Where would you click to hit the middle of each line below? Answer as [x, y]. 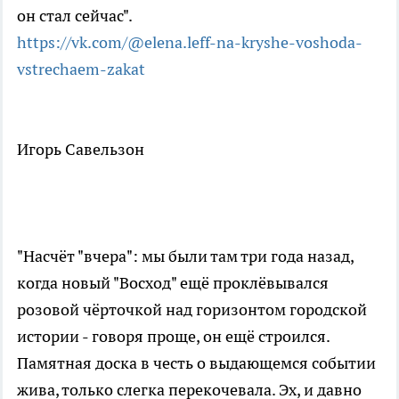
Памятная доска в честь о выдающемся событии [196, 362]
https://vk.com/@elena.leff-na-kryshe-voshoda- [190, 42]
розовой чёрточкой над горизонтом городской [192, 309]
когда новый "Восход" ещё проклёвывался [173, 282]
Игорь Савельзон [81, 149]
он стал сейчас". [75, 15]
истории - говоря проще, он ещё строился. [173, 336]
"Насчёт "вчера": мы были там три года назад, [185, 256]
